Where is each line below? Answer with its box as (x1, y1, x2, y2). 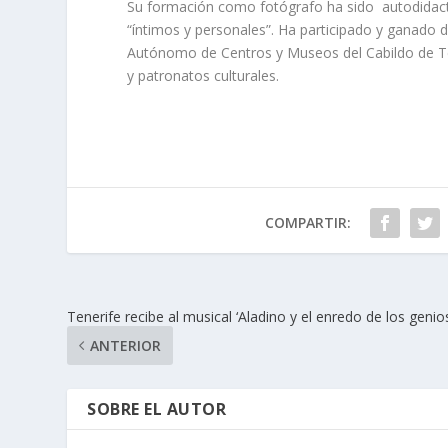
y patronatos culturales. (127, 66, 280, 86)
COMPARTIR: (264, 213, 351, 233)
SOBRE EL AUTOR (87, 398, 227, 421)
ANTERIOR (90, 336, 162, 356)
